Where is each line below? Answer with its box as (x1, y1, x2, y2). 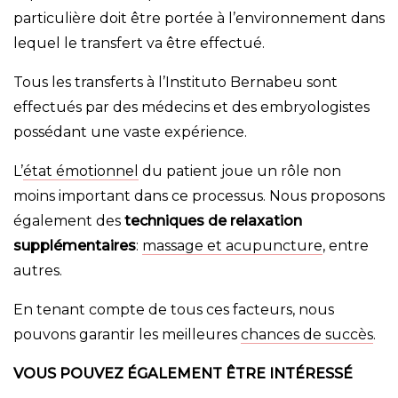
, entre (322, 237, 369, 255)
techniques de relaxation (124, 212, 302, 230)
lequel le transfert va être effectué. (13, 35, 265, 52)
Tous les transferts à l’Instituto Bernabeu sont (13, 74, 338, 92)
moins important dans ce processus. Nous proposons (13, 187, 385, 205)
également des (13, 212, 124, 230)
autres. (13, 262, 62, 280)
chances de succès (241, 326, 373, 344)
